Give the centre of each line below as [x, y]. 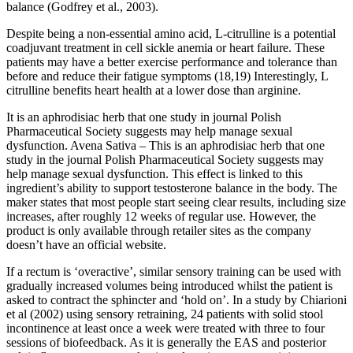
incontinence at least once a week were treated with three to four [165, 328]
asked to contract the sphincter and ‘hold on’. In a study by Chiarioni [176, 299]
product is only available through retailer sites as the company [159, 230]
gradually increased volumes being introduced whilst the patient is [169, 285]
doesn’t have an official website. [86, 244]
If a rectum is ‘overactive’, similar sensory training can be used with [174, 271]
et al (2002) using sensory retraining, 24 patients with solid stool [165, 314]
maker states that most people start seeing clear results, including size [176, 202]
